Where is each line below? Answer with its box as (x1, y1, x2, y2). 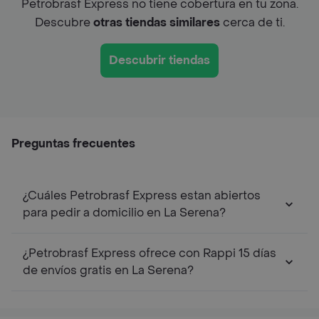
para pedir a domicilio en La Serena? (23, 204, 226, 220)
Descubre (34, 14, 93, 30)
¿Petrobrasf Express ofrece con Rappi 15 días (23, 245, 276, 261)
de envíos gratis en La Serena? (23, 262, 194, 278)
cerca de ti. (219, 14, 285, 30)
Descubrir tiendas (109, 52, 210, 68)
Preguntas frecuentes (11, 135, 135, 151)
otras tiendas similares (93, 14, 220, 30)
